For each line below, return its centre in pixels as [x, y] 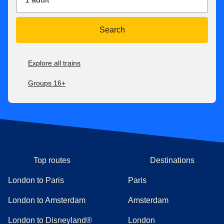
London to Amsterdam [47, 200]
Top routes [52, 160]
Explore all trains [54, 63]
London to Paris [36, 180]
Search [112, 30]
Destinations [172, 160]
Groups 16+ [47, 83]
